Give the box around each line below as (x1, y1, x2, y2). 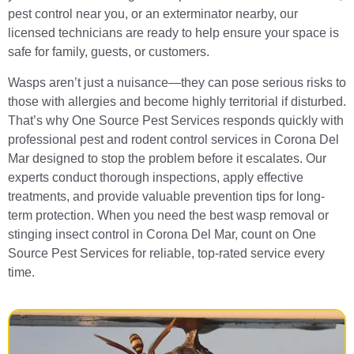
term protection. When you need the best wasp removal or (8, 208, 329, 222)
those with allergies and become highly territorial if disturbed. (8, 94, 346, 108)
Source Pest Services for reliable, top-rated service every (8, 246, 325, 260)
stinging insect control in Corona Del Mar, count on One (8, 227, 316, 241)
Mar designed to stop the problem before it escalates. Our (8, 151, 326, 165)
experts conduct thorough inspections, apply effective (8, 170, 303, 184)
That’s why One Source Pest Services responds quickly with (8, 113, 344, 127)
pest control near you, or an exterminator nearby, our (8, 7, 298, 21)
